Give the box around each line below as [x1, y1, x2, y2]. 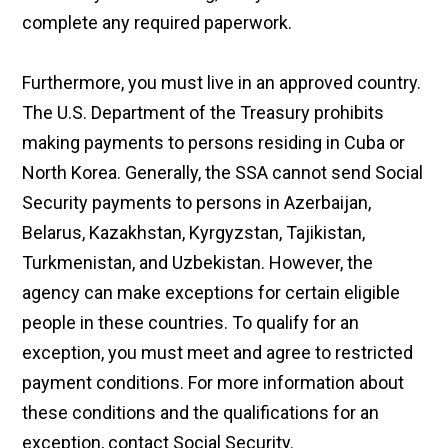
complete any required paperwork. [22, 12, 293, 34]
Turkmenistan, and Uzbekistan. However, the [22, 252, 374, 274]
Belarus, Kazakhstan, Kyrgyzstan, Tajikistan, [22, 222, 366, 244]
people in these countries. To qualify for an [22, 312, 360, 334]
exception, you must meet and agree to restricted [22, 342, 414, 364]
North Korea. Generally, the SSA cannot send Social [22, 162, 424, 184]
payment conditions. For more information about [22, 372, 405, 394]
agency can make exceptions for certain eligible [22, 282, 401, 304]
